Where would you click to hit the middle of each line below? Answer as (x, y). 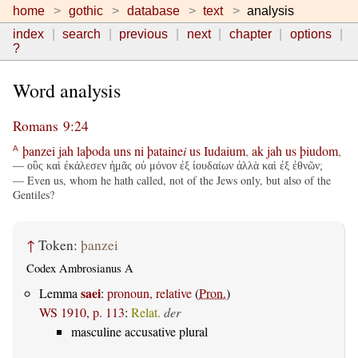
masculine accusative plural (139, 331)
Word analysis (67, 91)
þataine (165, 150)
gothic (86, 11)
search (82, 34)
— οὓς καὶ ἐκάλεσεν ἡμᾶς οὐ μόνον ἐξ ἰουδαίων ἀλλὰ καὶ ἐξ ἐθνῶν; (168, 165)
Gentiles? (34, 194)
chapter (250, 34)
